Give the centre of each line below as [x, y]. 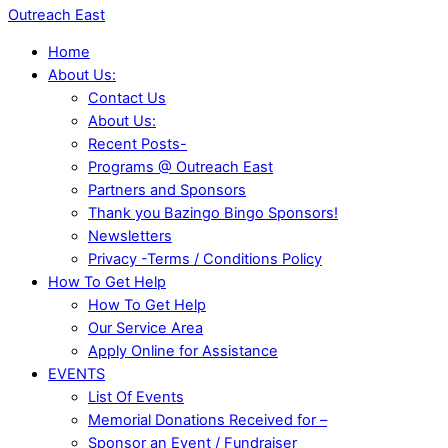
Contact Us [127, 98]
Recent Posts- [137, 144]
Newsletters [130, 236]
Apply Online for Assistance [183, 351]
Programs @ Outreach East [180, 167]
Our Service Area [145, 328]
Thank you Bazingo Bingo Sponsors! [213, 213]
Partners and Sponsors [167, 190]
